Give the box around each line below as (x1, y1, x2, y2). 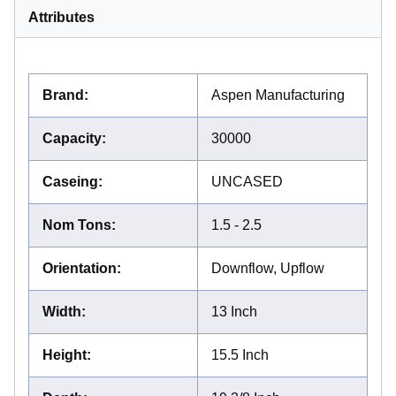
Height (42, 346, 87, 362)
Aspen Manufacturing (211, 87, 345, 103)
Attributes (28, 9, 95, 25)
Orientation (42, 260, 117, 276)
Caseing (42, 173, 98, 189)
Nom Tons (42, 217, 111, 232)
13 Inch (211, 303, 257, 319)
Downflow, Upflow (211, 260, 324, 276)
